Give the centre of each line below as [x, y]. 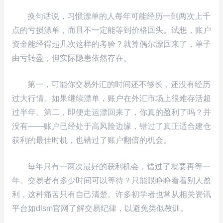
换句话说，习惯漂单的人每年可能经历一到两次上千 [119, 16]
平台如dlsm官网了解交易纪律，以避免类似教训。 [100, 208]
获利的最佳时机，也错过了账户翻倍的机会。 [91, 140]
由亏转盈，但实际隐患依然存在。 [71, 58]
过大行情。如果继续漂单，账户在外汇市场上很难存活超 [111, 98]
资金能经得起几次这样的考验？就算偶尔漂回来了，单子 [111, 44]
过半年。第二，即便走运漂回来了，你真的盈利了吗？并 [111, 112]
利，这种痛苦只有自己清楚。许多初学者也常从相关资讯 [111, 194]
